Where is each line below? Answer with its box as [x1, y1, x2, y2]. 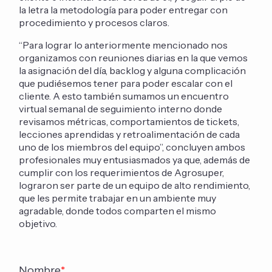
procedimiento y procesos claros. [19, 16, 172, 29]
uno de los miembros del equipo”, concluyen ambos [19, 140, 246, 153]
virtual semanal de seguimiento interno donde [19, 102, 223, 115]
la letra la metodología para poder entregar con [19, 3, 228, 16]
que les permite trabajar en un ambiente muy [19, 191, 217, 204]
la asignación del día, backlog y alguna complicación [19, 64, 246, 76]
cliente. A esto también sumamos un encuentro [19, 89, 229, 102]
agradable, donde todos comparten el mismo [19, 204, 217, 217]
